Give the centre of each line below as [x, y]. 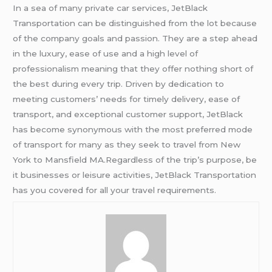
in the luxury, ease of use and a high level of [106, 53]
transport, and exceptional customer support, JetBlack [128, 114]
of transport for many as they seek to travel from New [127, 144]
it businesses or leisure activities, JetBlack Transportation [135, 175]
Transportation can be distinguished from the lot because [135, 23]
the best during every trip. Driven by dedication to [119, 83]
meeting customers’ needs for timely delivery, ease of [127, 99]
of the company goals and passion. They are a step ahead [135, 38]
